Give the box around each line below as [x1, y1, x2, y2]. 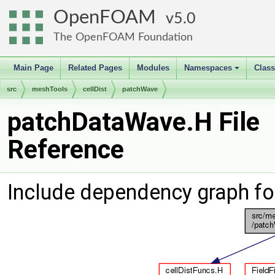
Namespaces [184, 63, 232, 72]
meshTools [32, 85, 68, 93]
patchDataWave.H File [7, 107, 260, 137]
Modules [137, 63, 169, 72]
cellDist [83, 85, 107, 93]
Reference [7, 134, 124, 165]
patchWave [122, 85, 158, 93]
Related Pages [68, 63, 122, 72]
